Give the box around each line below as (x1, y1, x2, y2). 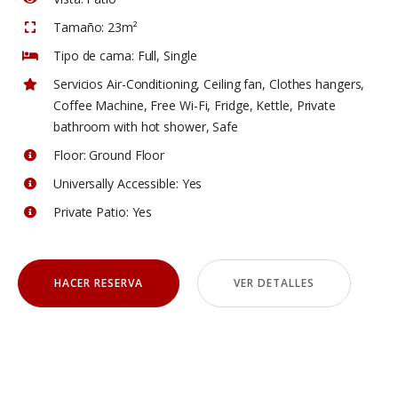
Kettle (256, 97, 290, 114)
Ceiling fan (203, 76, 263, 92)
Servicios (53, 76, 104, 92)
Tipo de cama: (53, 47, 134, 64)
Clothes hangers (268, 76, 362, 92)
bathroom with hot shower (53, 118, 206, 135)
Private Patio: (53, 203, 129, 220)
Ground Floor (89, 147, 165, 163)
